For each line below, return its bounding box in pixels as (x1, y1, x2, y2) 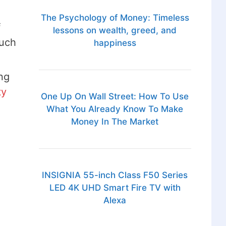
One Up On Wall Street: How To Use (41, 91, 189, 102)
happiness (93, 38, 136, 48)
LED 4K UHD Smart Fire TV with (49, 183, 181, 193)
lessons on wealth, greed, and (53, 25, 177, 36)
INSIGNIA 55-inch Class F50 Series (42, 170, 188, 181)
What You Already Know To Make (46, 104, 184, 115)
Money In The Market (71, 117, 159, 127)
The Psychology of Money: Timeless (40, 13, 189, 23)
